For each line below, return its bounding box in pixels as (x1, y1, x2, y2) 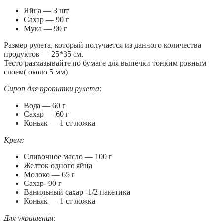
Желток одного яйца (24, 161, 92, 170)
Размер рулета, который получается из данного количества (4, 40, 201, 49)
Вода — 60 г (24, 101, 66, 110)
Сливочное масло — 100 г (24, 152, 112, 161)
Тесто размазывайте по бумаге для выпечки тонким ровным (4, 58, 206, 67)
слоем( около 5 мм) (4, 67, 68, 76)
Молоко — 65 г (24, 170, 75, 179)
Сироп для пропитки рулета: (4, 84, 102, 93)
